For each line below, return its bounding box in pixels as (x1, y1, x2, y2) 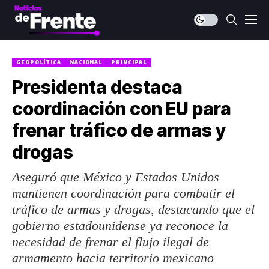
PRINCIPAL (111, 59, 148, 65)
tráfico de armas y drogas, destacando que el (12, 202, 255, 217)
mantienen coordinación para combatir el (12, 186, 235, 201)
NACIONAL (69, 59, 103, 65)
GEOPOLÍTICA (16, 59, 61, 65)
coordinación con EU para (12, 98, 231, 119)
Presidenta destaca (12, 76, 183, 98)
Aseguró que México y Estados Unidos (12, 169, 219, 184)
